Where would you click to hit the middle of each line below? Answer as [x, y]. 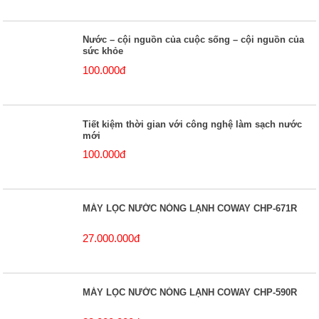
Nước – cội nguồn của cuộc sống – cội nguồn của [194, 40]
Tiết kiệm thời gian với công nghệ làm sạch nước [193, 124]
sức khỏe [103, 51]
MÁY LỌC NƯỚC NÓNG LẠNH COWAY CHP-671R [190, 208]
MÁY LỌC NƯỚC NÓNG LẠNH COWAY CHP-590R [190, 292]
